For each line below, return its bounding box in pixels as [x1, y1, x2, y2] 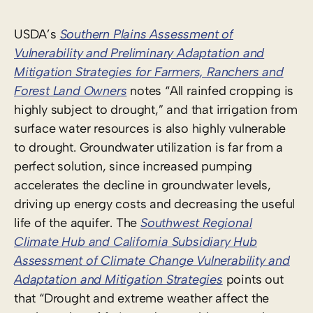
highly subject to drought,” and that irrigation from [14, 101, 298, 117]
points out [222, 271, 284, 287]
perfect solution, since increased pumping [14, 158, 252, 174]
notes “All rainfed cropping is [126, 82, 294, 99]
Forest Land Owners [14, 82, 127, 99]
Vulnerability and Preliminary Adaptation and [14, 45, 265, 61]
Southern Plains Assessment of [59, 26, 233, 42]
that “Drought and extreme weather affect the [14, 290, 270, 306]
